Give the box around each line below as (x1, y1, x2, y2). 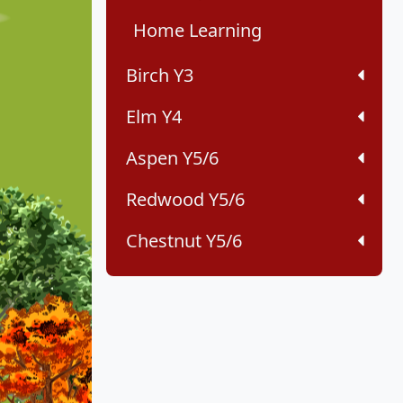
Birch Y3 (126, 63, 193, 88)
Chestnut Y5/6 (126, 228, 242, 254)
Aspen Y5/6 (126, 146, 219, 171)
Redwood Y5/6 (126, 187, 245, 212)
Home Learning (133, 18, 262, 43)
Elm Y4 (126, 104, 182, 130)
